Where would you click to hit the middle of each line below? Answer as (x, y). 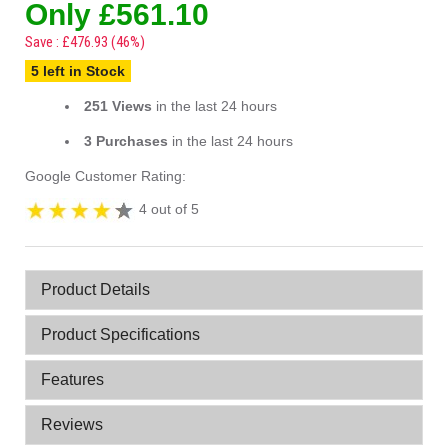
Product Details (95, 289)
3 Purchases (126, 141)
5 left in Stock (78, 71)
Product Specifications (120, 334)
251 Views (118, 106)
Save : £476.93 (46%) (85, 42)
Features (72, 379)
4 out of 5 (167, 209)
